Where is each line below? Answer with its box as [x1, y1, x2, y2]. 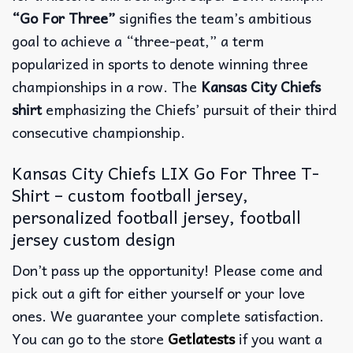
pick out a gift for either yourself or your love [12, 281, 305, 305]
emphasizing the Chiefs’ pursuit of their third [42, 97, 336, 121]
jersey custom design [12, 225, 175, 253]
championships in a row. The [12, 74, 201, 98]
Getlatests [168, 327, 235, 351]
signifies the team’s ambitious [115, 6, 311, 29]
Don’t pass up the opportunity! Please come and [12, 258, 322, 282]
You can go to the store [12, 327, 168, 351]
